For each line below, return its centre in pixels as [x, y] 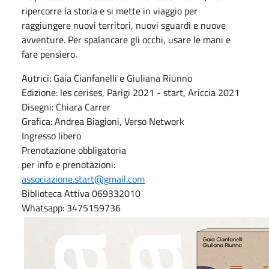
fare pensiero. [49, 54]
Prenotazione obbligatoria [74, 150]
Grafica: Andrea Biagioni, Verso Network [103, 121]
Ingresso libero [51, 135]
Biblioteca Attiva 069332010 [81, 193]
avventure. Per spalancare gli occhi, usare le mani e [126, 39]
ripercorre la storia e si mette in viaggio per [110, 11]
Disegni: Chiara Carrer [66, 107]
